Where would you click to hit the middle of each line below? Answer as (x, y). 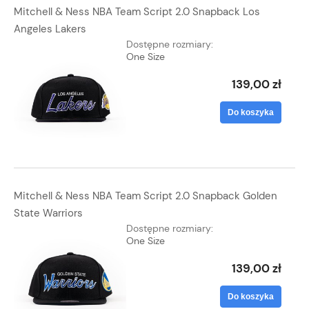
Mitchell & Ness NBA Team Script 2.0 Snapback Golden (146, 196)
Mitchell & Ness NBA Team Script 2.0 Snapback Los (137, 11)
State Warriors (48, 213)
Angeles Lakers (50, 29)
